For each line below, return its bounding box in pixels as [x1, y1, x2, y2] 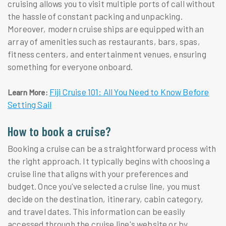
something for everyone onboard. [8, 61, 133, 72]
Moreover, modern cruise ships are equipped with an [8, 23, 204, 34]
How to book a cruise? [8, 123, 111, 139]
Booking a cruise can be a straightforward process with [8, 143, 216, 154]
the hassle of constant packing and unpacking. [8, 11, 183, 21]
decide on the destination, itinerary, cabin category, [8, 194, 204, 204]
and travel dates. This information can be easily [8, 206, 186, 217]
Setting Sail [8, 99, 52, 109]
